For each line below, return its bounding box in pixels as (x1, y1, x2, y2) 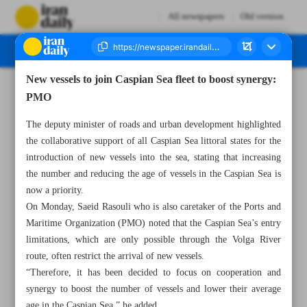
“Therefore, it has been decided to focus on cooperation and (26, 265, 281, 281)
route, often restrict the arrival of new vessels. (26, 248, 205, 265)
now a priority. (26, 182, 84, 199)
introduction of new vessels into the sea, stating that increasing (26, 149, 281, 166)
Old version (240, 10, 284, 24)
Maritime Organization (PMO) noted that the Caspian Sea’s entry (26, 215, 281, 232)
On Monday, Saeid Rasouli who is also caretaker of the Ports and (26, 199, 281, 215)
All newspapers (167, 10, 224, 24)
